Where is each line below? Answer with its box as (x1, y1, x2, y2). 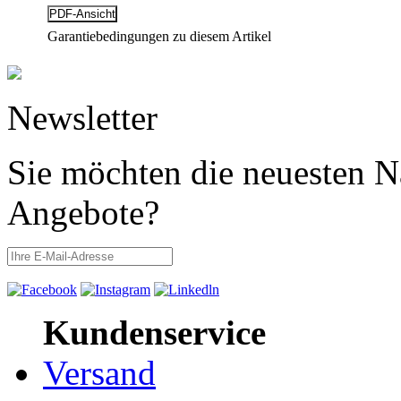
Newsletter (7, 98, 158, 137)
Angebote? (7, 192, 159, 232)
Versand (43, 353, 156, 392)
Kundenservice (43, 312, 266, 352)
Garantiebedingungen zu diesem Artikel (47, 28, 271, 44)
